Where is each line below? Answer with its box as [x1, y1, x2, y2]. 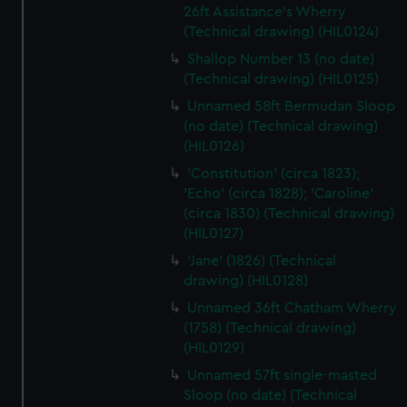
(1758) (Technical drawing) [184, 321, 357, 335]
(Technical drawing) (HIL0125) [184, 72, 380, 86]
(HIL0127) [184, 226, 244, 241]
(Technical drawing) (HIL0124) [184, 25, 380, 39]
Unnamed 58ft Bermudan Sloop [187, 99, 396, 114]
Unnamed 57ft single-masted [187, 368, 378, 382]
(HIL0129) [184, 341, 245, 355]
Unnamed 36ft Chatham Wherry [187, 301, 398, 315]
